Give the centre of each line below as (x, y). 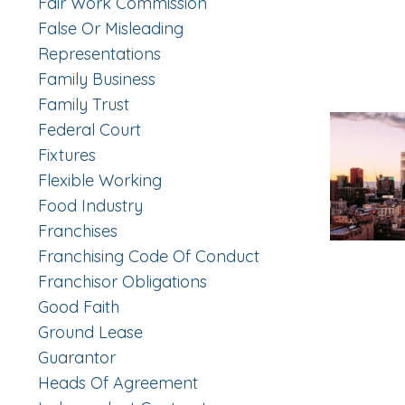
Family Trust (84, 105)
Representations (99, 54)
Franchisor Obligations (122, 282)
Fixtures (67, 155)
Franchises (78, 231)
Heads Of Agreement (118, 383)
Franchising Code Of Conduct (149, 257)
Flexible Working (100, 181)
